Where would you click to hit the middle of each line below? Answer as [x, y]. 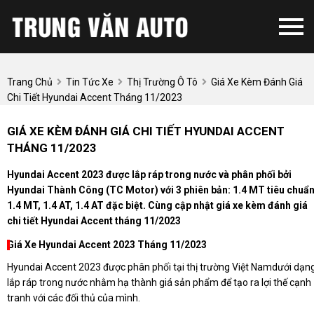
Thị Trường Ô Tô [162, 82]
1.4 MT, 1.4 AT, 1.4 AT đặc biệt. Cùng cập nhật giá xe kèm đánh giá [157, 206]
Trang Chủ [30, 82]
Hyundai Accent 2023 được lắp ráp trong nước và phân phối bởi [149, 175]
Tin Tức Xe [90, 82]
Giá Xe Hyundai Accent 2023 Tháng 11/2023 [107, 245]
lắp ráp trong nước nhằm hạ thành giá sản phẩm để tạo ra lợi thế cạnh [159, 283]
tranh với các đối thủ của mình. [74, 298]
